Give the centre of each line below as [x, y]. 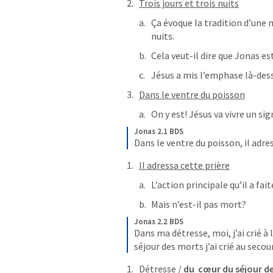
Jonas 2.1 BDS [159, 131]
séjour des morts [169, 246]
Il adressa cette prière [184, 165]
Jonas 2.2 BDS [159, 222]
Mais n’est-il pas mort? [199, 204]
